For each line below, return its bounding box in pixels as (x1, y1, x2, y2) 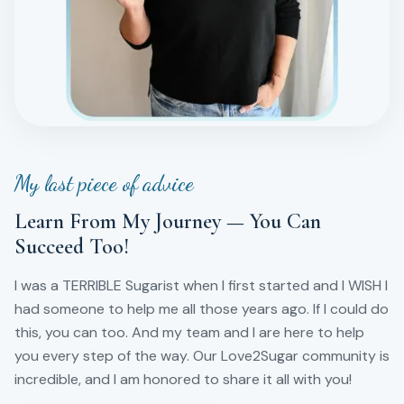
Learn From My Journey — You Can (14, 208, 321, 235)
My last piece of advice (14, 170, 194, 197)
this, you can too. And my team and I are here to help (14, 323, 364, 343)
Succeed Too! (14, 234, 129, 261)
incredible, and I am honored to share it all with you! (14, 370, 352, 390)
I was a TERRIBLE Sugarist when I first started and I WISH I (14, 276, 388, 296)
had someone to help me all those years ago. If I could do (14, 299, 389, 319)
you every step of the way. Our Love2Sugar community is (14, 346, 390, 366)
